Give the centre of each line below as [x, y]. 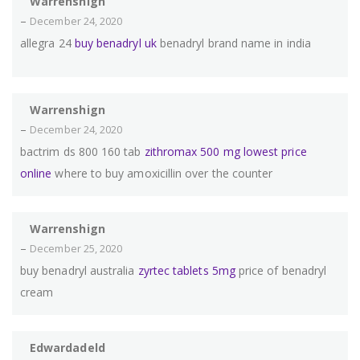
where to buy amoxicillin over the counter [162, 174]
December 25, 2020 [76, 249]
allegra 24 [47, 43]
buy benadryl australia [79, 271]
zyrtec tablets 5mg [186, 271]
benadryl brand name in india [233, 43]
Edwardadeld [67, 348]
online [36, 174]
